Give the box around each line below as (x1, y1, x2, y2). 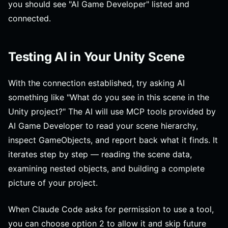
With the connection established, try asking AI (8, 77, 185, 88)
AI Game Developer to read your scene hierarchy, (8, 120, 198, 131)
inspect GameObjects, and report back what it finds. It (8, 134, 218, 145)
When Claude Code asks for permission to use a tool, (8, 204, 214, 214)
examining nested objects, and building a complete (8, 163, 205, 174)
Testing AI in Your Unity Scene (8, 49, 185, 64)
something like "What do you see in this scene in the (8, 92, 209, 102)
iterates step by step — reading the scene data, (8, 149, 192, 159)
